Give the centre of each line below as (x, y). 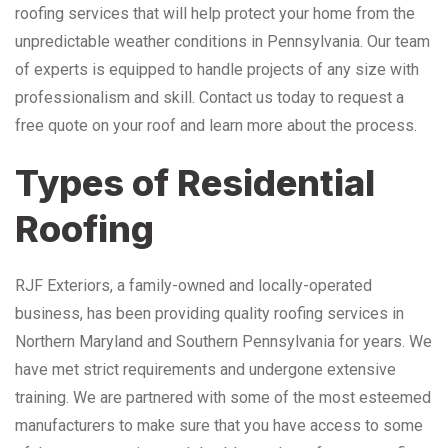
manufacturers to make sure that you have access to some (219, 425)
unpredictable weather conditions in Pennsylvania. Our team (222, 41)
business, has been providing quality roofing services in (209, 313)
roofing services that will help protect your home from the (215, 13)
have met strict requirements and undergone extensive (205, 369)
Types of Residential (195, 182)
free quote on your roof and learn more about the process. (216, 125)
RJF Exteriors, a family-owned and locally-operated (193, 285)
